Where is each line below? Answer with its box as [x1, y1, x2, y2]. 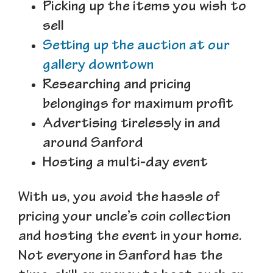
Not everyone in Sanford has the [18, 249, 222, 265]
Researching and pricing [43, 78, 191, 94]
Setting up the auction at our [43, 39, 230, 55]
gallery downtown [43, 58, 154, 74]
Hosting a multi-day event [43, 156, 208, 172]
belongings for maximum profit [43, 97, 233, 113]
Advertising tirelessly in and [43, 117, 221, 133]
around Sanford [43, 136, 143, 152]
